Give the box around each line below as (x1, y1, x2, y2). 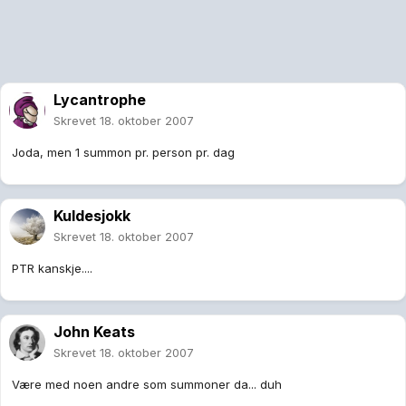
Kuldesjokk (53, 207, 130, 226)
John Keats (53, 323, 135, 342)
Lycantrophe (53, 91, 146, 110)
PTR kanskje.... (12, 261, 92, 276)
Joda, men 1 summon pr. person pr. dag (12, 145, 235, 160)
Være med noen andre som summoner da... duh (12, 377, 282, 392)
